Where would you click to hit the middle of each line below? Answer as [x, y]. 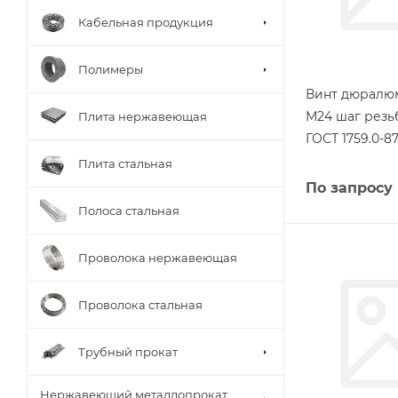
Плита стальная [125, 163]
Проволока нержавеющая [158, 257]
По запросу [349, 187]
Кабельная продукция [146, 22]
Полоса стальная [129, 210]
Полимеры [111, 69]
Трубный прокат [128, 351]
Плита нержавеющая [143, 116]
